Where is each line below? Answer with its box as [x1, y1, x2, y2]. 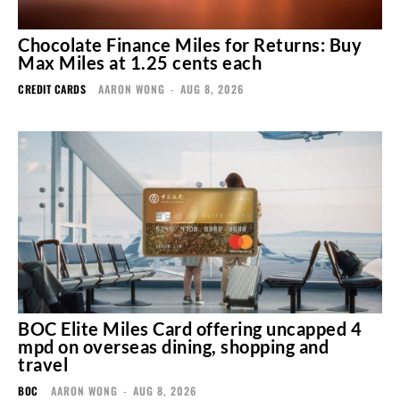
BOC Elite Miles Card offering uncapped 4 [18, 318, 362, 340]
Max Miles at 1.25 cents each [18, 52, 262, 74]
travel [18, 354, 68, 376]
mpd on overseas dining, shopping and [18, 336, 329, 358]
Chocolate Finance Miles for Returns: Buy [18, 34, 362, 56]
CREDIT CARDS [18, 81, 86, 97]
